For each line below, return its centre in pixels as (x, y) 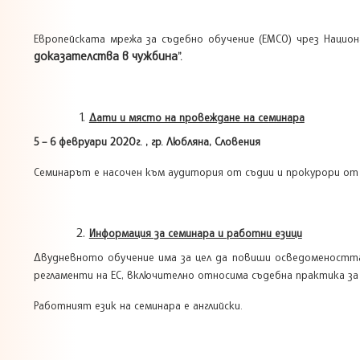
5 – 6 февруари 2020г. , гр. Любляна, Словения (147, 141)
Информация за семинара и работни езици (195, 233)
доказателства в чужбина (106, 55)
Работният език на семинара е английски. (138, 305)
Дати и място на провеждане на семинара (196, 117)
